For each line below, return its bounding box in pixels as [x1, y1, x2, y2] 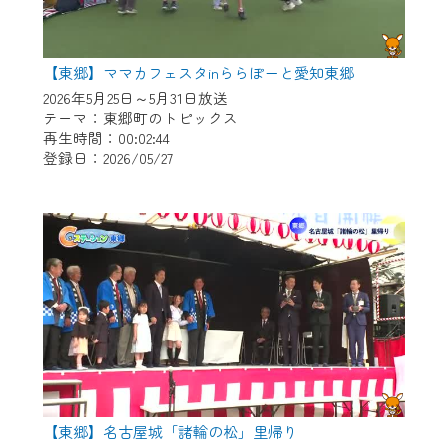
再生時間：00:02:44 [42, 126, 170, 148]
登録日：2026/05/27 [42, 146, 173, 168]
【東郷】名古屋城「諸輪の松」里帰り [42, 421, 298, 443]
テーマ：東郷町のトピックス [42, 106, 238, 128]
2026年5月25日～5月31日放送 [42, 86, 228, 108]
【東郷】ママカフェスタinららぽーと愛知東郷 [42, 61, 354, 83]
